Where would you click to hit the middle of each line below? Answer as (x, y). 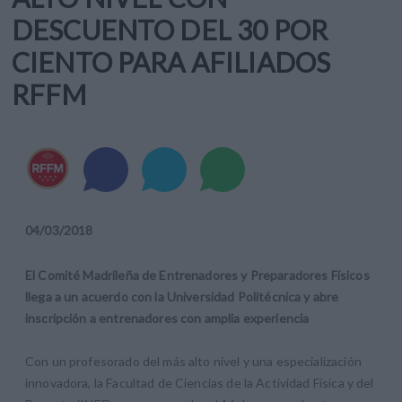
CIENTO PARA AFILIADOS (171, 61)
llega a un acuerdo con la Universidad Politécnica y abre (182, 296)
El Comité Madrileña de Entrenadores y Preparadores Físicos (197, 275)
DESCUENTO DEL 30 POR (170, 29)
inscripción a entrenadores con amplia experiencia (167, 318)
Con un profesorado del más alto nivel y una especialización (193, 361)
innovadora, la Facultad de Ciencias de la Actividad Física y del (200, 382)
